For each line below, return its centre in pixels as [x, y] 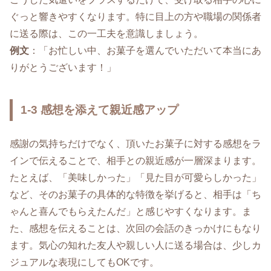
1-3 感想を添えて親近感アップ [100, 109]
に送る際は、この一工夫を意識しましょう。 [106, 33]
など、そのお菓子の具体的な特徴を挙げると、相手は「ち [135, 194]
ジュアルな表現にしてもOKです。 [84, 262]
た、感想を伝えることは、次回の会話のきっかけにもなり [135, 228]
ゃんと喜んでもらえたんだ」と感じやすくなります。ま [131, 211]
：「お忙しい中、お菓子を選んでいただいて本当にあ [145, 50]
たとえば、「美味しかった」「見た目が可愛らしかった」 [135, 177]
